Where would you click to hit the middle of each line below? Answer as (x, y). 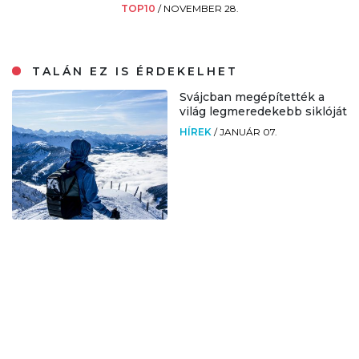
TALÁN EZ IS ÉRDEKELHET (133, 72)
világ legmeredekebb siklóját (263, 112)
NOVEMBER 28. (201, 9)
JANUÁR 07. (248, 132)
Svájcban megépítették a (252, 97)
